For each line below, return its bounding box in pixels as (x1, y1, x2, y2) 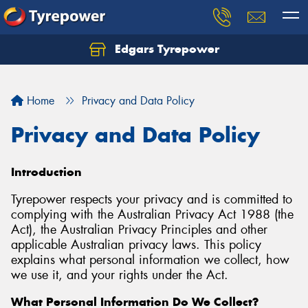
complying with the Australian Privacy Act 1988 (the (11, 206, 294, 223)
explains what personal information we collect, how (11, 251, 289, 268)
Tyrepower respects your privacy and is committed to (11, 190, 292, 208)
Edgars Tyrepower (111, 41, 219, 56)
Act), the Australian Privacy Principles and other (11, 221, 267, 238)
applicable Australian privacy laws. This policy (11, 236, 261, 253)
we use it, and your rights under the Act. (11, 266, 228, 283)
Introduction (11, 164, 82, 179)
